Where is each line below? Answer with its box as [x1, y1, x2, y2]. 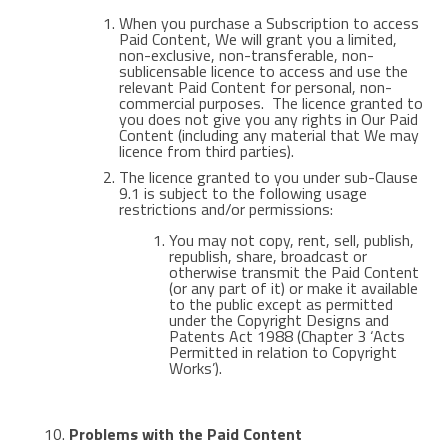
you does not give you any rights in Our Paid [118, 107, 418, 131]
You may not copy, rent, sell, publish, [168, 228, 414, 252]
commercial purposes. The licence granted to [118, 91, 423, 115]
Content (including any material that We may [118, 123, 419, 147]
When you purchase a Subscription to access [118, 11, 419, 35]
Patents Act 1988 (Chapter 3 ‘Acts [168, 324, 405, 348]
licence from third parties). [118, 139, 294, 163]
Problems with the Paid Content [68, 422, 302, 446]
